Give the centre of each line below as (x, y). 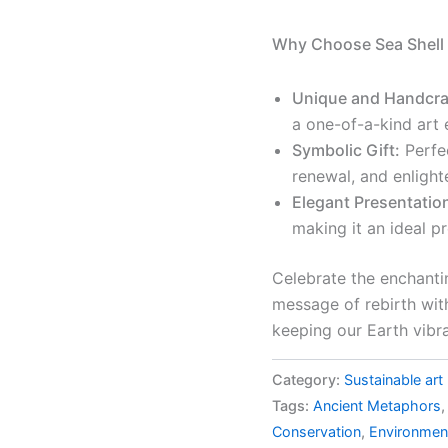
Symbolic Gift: (346, 149)
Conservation (316, 431)
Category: (308, 379)
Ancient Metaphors (377, 405)
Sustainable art (393, 379)
